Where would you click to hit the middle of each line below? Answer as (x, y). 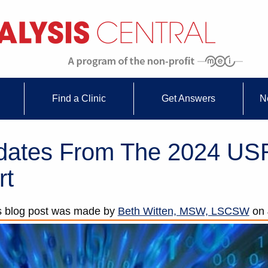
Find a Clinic (79, 99)
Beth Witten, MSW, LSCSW (183, 211)
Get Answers (189, 99)
